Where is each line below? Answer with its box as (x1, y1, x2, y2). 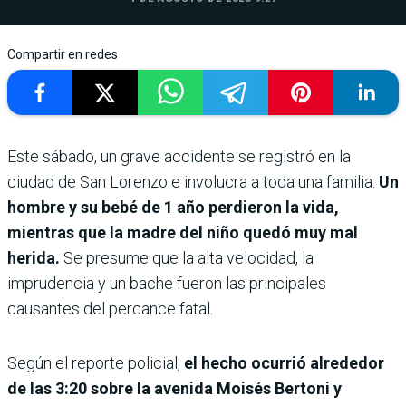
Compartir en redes (7, 46, 118, 62)
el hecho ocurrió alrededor (184, 353, 384, 372)
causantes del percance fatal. (7, 298, 213, 318)
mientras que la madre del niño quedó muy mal (7, 222, 358, 242)
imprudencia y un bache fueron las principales (7, 273, 326, 293)
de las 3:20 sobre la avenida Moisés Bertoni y (7, 378, 342, 398)
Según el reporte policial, (7, 353, 184, 372)
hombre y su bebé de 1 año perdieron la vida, (7, 197, 339, 217)
